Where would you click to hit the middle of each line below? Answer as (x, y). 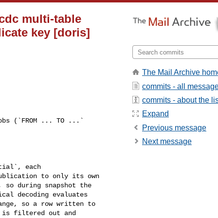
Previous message (174, 127)
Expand (155, 114)
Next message (167, 142)
